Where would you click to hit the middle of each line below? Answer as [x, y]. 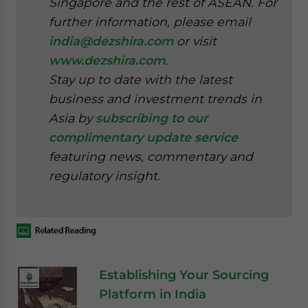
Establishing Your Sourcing [184, 275]
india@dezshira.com [111, 41]
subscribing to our [152, 118]
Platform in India [153, 294]
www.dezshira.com [107, 60]
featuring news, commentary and [151, 156]
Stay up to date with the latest [141, 79]
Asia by [72, 118]
